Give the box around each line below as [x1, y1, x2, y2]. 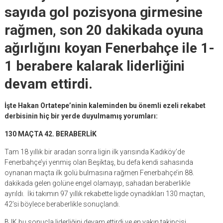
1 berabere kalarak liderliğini [4, 58, 185, 74]
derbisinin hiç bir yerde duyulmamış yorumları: [4, 112, 158, 120]
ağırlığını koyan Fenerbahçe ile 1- [4, 40, 215, 56]
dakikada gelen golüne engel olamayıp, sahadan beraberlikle [4, 179, 190, 187]
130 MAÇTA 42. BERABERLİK [4, 130, 97, 138]
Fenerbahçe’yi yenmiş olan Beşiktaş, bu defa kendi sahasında [4, 158, 193, 166]
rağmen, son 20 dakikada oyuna [4, 22, 203, 38]
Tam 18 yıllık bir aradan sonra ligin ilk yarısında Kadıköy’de [4, 148, 185, 156]
